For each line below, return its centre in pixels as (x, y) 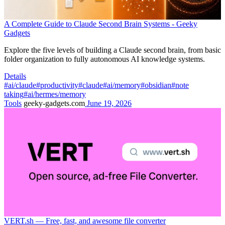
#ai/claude (20, 85)
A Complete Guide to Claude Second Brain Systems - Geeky (101, 24)
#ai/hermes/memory (55, 94)
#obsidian (156, 85)
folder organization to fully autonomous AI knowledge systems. (104, 59)
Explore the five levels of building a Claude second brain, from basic (113, 50)
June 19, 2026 (108, 103)
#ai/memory (122, 85)
